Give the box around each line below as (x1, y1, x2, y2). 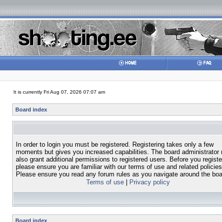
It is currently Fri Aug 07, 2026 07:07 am (13, 89, 105, 95)
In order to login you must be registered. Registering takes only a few (16, 141, 214, 148)
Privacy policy (129, 178, 170, 186)
